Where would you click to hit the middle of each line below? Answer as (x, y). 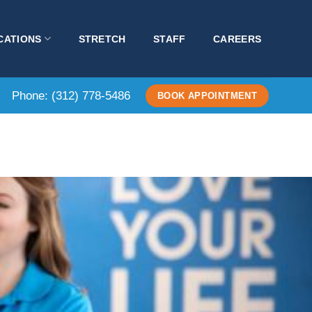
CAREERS (237, 39)
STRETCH (102, 39)
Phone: (32, 95)
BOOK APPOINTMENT (207, 95)
